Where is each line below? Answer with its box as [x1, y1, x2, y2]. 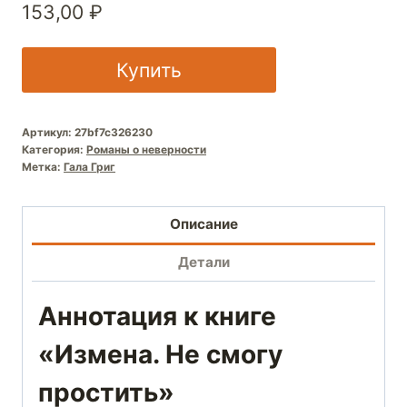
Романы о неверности [86, 142, 206, 156]
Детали [177, 253, 230, 272]
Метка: [22, 159, 64, 174]
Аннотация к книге [38, 301, 276, 333]
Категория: [22, 142, 86, 156]
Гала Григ [64, 159, 115, 174]
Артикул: [22, 124, 74, 139]
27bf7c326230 [74, 124, 153, 139]
